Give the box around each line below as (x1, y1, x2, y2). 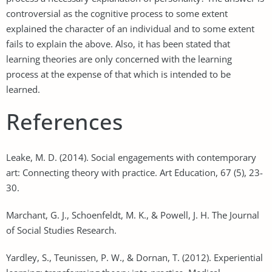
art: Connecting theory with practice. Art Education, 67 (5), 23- (6, 166, 263, 178)
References (6, 106, 123, 137)
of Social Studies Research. (6, 223, 117, 236)
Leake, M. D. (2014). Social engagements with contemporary (6, 151, 256, 163)
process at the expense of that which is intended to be (6, 67, 231, 80)
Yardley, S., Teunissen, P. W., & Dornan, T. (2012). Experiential (6, 251, 263, 263)
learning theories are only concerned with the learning (6, 52, 232, 65)
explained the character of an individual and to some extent (6, 22, 254, 35)
